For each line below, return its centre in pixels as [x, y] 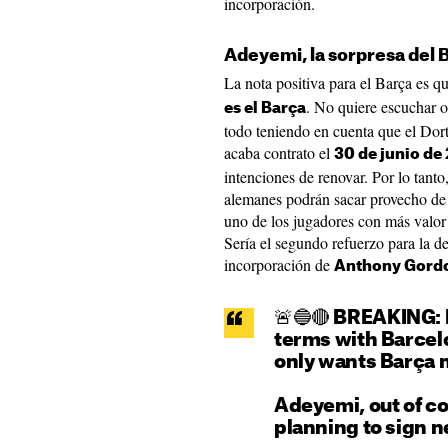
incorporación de [279, 264]
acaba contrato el [279, 152]
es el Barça [265, 108]
